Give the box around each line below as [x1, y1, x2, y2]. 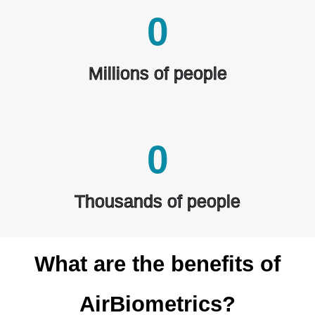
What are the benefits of [34, 252, 281, 277]
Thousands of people [75, 191, 240, 212]
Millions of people [88, 63, 227, 84]
